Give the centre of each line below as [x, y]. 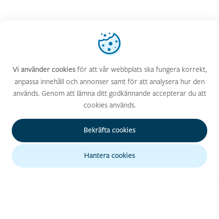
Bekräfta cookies [109, 130]
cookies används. [109, 105]
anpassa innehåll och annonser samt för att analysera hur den [109, 81]
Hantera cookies [109, 156]
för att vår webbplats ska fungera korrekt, [141, 69]
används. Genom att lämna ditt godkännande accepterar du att [109, 93]
